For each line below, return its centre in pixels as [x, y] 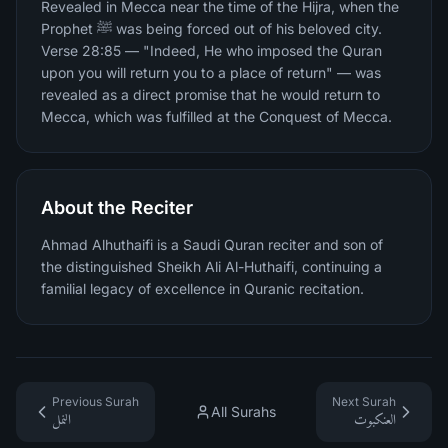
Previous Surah [95, 401]
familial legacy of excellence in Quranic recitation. [202, 288]
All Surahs [243, 411]
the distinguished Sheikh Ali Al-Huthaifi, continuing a [211, 266]
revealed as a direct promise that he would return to [210, 94]
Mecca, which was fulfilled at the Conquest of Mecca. [216, 116]
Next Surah [364, 401]
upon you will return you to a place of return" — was [211, 72]
